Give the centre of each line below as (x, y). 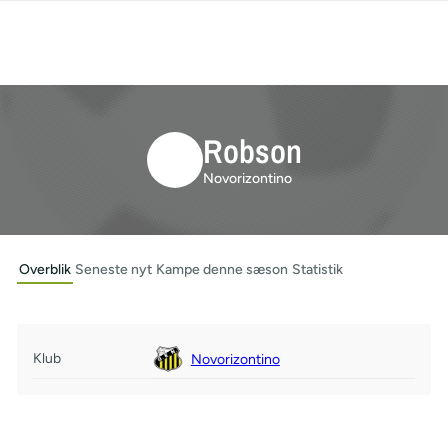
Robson (252, 150)
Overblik (44, 269)
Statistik (317, 269)
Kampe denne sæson (221, 269)
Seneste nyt (113, 269)
